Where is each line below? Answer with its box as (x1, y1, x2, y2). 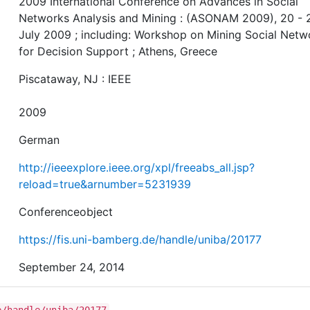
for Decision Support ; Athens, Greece (19, 44, 218, 58)
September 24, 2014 (19, 259, 125, 274)
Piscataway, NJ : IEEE (19, 71, 132, 86)
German (19, 132, 60, 147)
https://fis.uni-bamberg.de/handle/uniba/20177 (19, 232, 262, 246)
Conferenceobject (19, 204, 113, 219)
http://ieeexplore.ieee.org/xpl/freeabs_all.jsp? (19, 160, 255, 174)
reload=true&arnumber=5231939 (19, 176, 192, 191)
